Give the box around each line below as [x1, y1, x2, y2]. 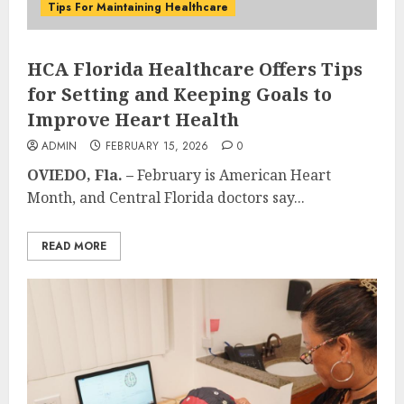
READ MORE [41, 237, 106, 254]
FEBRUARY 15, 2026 [105, 137, 209, 154]
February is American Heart [133, 164, 331, 185]
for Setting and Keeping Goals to [27, 81, 332, 106]
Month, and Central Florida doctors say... [27, 187, 305, 207]
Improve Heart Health [27, 106, 239, 132]
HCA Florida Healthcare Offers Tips [27, 56, 363, 81]
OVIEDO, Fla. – [27, 164, 133, 185]
